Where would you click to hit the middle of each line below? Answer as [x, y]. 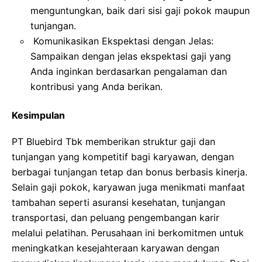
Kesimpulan [38, 115]
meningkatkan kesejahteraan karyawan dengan [116, 248]
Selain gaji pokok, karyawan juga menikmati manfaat [128, 187]
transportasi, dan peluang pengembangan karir [116, 217]
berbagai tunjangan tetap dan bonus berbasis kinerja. [130, 172]
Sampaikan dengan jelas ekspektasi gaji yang [131, 56]
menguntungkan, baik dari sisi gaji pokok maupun [140, 10]
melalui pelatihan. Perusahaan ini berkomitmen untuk [128, 232]
